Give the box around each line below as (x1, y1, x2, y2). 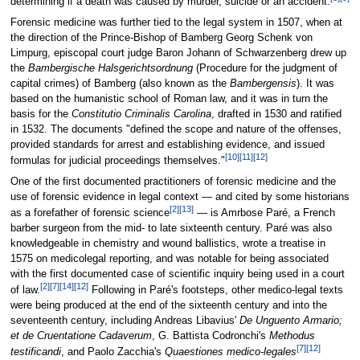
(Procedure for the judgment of (192, 63, 337, 75)
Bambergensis (229, 78, 297, 90)
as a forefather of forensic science (10, 207, 170, 219)
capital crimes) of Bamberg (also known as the (10, 78, 230, 90)
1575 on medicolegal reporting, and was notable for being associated (10, 252, 329, 264)
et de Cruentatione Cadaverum (10, 330, 152, 342)
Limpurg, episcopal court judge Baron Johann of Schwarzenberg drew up (10, 47, 346, 59)
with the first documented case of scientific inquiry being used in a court (10, 268, 345, 280)
